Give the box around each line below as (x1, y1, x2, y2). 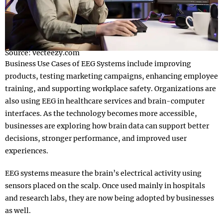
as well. (5, 206, 31, 216)
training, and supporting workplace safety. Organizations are (5, 84, 216, 94)
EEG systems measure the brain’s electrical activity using (5, 169, 202, 178)
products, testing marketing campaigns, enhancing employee (5, 72, 218, 81)
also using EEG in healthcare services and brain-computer (5, 97, 205, 106)
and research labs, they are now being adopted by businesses (5, 194, 214, 203)
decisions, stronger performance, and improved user (5, 134, 187, 143)
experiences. (5, 146, 48, 156)
